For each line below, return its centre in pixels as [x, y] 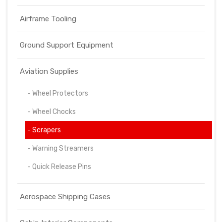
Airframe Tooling [48, 19]
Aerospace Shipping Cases [65, 197]
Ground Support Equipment [67, 45]
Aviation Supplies [49, 71]
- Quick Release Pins [59, 167]
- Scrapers [44, 130]
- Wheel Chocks [52, 112]
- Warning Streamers [60, 148]
